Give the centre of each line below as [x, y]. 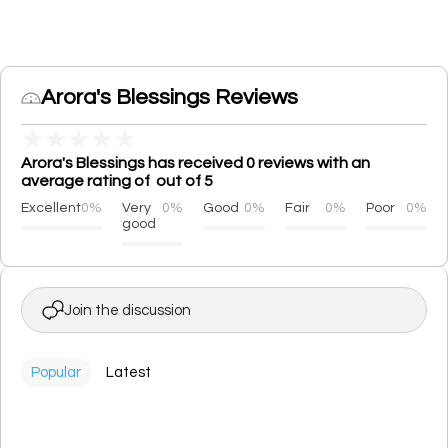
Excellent [51, 208]
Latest [128, 372]
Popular [56, 372]
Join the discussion [127, 310]
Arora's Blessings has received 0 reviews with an [195, 163]
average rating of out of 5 [117, 181]
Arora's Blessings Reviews [169, 97]
